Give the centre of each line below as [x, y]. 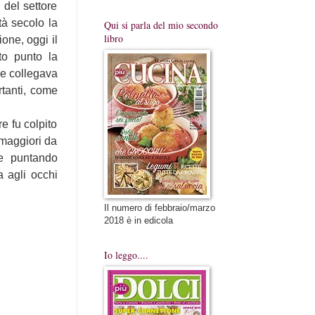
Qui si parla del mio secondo [161, 25]
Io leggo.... [126, 255]
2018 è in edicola [138, 220]
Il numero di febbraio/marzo [159, 207]
